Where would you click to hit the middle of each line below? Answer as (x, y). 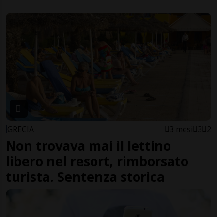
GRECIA (21, 129)
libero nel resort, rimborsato (97, 161)
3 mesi (181, 129)
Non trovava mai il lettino (88, 145)
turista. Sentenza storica (85, 176)
